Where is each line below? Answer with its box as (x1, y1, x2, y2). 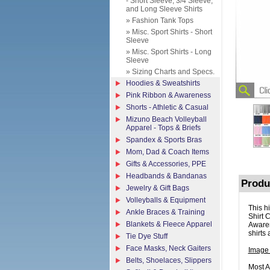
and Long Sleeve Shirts (126, 5, 202, 13)
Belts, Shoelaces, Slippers (126, 256, 212, 265)
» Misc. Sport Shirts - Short (126, 28, 212, 36)
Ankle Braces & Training (126, 208, 205, 216)
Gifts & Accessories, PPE (126, 160, 206, 168)
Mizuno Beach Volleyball (126, 115, 207, 124)
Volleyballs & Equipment (126, 196, 206, 204)
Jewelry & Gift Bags (126, 184, 189, 192)
